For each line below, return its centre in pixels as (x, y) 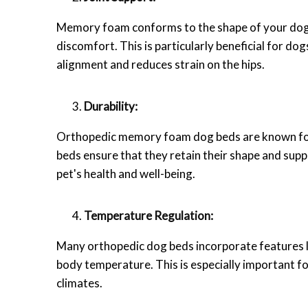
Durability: (111, 106)
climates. (79, 283)
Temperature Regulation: (148, 215)
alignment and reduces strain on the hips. (161, 64)
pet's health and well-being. (126, 173)
